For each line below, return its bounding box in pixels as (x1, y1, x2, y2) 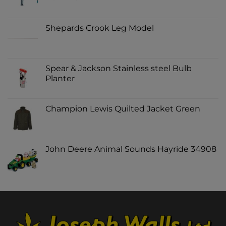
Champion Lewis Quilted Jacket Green (45, 104, 200, 114)
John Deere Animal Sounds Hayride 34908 (45, 144, 216, 154)
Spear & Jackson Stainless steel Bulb (45, 64, 192, 74)
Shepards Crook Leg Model (45, 23, 154, 33)
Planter (45, 74, 75, 84)
